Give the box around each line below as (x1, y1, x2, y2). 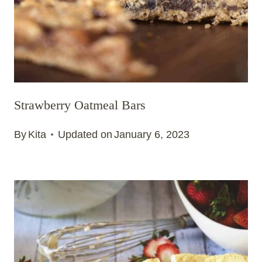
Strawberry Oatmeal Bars (14, 98, 146, 113)
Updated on (58, 128, 113, 140)
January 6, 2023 (114, 128, 190, 140)
